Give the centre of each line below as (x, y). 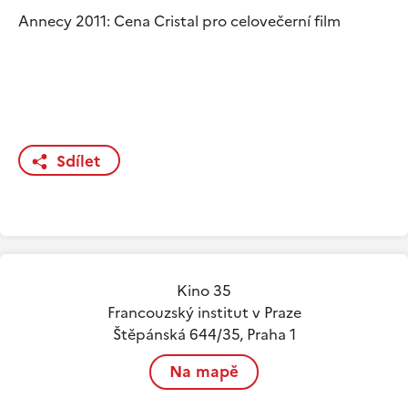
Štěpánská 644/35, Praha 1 (204, 334)
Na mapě (204, 371)
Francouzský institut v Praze (204, 312)
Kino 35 (204, 290)
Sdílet (78, 161)
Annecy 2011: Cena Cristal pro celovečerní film (179, 20)
